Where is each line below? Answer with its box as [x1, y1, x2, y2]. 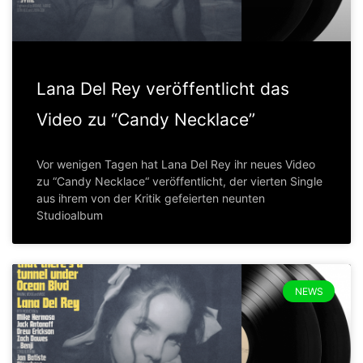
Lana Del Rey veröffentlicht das [36, 79, 289, 100]
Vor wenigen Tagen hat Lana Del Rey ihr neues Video [36, 157, 315, 172]
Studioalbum [36, 208, 103, 223]
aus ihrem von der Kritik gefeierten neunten [36, 191, 265, 206]
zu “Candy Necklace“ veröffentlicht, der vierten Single [36, 174, 322, 189]
